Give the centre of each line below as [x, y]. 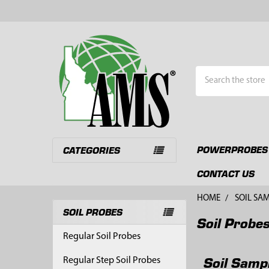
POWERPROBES [232, 149]
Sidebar [77, 228]
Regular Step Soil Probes [111, 261]
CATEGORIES [91, 150]
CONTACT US [225, 173]
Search [209, 73]
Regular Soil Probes [101, 237]
